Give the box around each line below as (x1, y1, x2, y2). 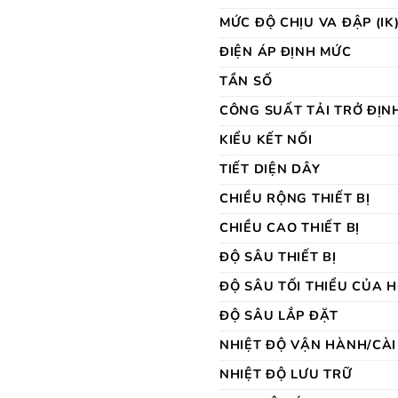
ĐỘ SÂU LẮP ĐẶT (219, 306, 339, 324)
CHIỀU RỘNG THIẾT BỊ (219, 188, 370, 207)
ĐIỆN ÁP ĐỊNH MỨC (219, 42, 352, 60)
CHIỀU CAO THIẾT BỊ (219, 218, 360, 236)
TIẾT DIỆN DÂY (219, 159, 321, 178)
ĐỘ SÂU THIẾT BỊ (219, 247, 337, 266)
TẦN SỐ (219, 71, 273, 90)
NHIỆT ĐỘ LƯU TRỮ (219, 364, 353, 383)
